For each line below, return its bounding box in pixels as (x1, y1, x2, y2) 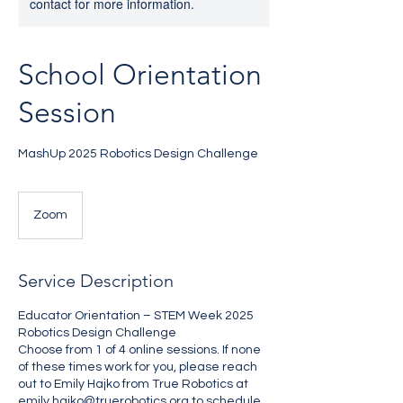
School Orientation (18, 58, 262, 92)
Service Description (18, 270, 174, 291)
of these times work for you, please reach (18, 361, 257, 373)
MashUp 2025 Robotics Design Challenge (18, 148, 258, 160)
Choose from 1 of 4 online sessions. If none (18, 344, 261, 356)
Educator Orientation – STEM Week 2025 (18, 309, 254, 322)
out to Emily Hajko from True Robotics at (18, 378, 248, 390)
